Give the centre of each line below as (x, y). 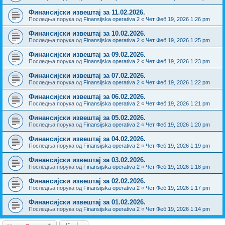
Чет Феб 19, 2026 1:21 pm (178, 103)
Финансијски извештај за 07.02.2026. (87, 75)
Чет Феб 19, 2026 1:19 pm (178, 145)
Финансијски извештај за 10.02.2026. (87, 33)
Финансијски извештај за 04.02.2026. (87, 139)
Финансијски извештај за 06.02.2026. (87, 96)
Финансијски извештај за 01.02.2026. (87, 202)
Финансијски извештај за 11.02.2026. (87, 12)
